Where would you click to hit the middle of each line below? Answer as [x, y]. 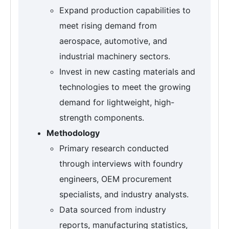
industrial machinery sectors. [115, 56]
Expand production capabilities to [125, 10]
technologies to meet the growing [125, 87]
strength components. [102, 118]
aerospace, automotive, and [113, 41]
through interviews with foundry [121, 164]
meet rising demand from [108, 26]
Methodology [73, 133]
